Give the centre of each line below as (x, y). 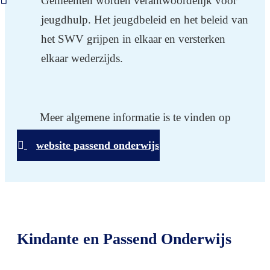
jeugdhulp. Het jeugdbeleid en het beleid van (145, 19)
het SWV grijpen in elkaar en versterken (133, 39)
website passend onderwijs (98, 145)
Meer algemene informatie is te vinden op (135, 117)
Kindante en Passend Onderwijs (124, 239)
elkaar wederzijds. (82, 58)
